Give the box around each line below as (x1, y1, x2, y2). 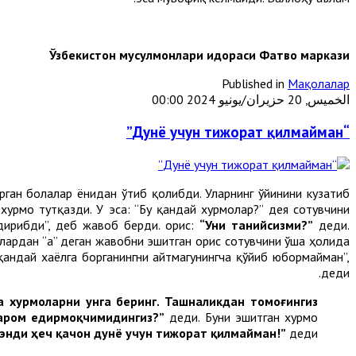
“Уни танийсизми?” (199, 216, 313, 233)
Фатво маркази (259, 47, 350, 64)
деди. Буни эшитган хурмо (164, 308, 319, 325)
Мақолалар (288, 75, 350, 92)
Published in (222, 75, 284, 92)
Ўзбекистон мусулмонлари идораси (49, 47, 256, 64)
